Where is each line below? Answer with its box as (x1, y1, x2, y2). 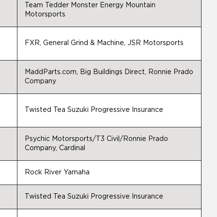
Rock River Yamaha (25, 169, 90, 176)
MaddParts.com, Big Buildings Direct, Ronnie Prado (25, 69, 193, 76)
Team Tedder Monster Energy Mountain (25, 2, 155, 9)
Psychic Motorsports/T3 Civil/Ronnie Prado (25, 136, 168, 142)
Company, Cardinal (25, 145, 85, 152)
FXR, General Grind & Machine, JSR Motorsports (25, 40, 184, 46)
